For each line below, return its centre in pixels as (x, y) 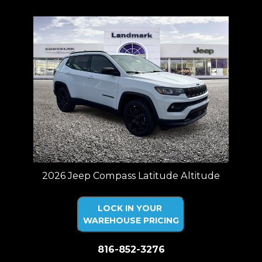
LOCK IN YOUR (130, 208)
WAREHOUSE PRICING (131, 221)
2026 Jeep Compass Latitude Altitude (131, 176)
